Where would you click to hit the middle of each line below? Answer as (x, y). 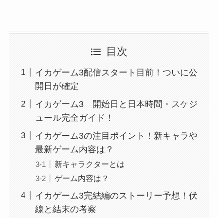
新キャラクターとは (89, 164)
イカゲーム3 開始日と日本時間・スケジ (116, 104)
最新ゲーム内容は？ (74, 149)
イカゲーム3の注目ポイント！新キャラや (116, 136)
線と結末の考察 (65, 209)
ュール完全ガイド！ (74, 118)
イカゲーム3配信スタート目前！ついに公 (116, 72)
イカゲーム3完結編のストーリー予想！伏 (116, 195)
